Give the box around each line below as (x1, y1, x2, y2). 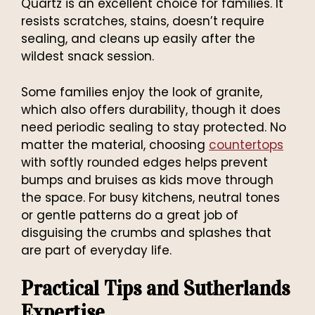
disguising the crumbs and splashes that (21, 224, 271, 241)
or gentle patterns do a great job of (21, 206, 238, 224)
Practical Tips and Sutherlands (21, 276, 290, 302)
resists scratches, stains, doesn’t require (21, 13, 264, 30)
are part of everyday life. (21, 241, 172, 259)
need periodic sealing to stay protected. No (21, 118, 286, 136)
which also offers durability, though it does (21, 101, 281, 118)
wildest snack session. (21, 48, 157, 65)
